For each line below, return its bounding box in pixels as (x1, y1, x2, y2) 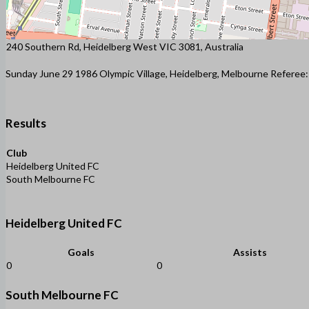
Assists (232, 246, 267, 259)
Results (6, 116, 46, 131)
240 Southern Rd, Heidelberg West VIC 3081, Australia (6, 40, 243, 52)
